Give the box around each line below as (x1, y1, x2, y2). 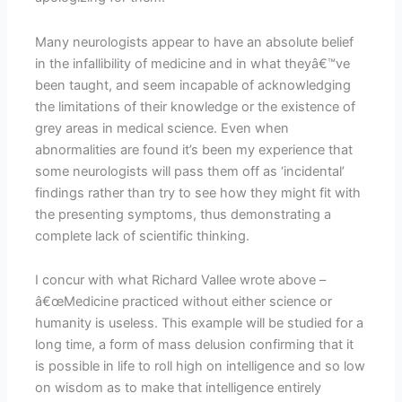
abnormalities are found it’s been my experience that (35, 141, 354, 158)
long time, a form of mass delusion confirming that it (35, 336, 354, 354)
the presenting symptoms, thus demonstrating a (35, 205, 332, 223)
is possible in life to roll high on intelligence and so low (35, 358, 366, 375)
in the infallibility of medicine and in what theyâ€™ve (35, 55, 351, 72)
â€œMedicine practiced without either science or (35, 293, 333, 310)
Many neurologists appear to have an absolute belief (35, 33, 354, 50)
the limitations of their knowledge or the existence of (35, 98, 356, 115)
